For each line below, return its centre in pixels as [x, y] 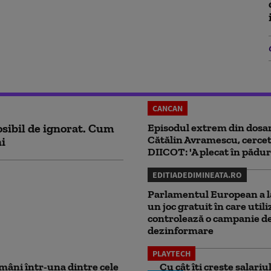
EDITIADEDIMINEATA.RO [197, 175]
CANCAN [168, 108]
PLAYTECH [171, 253]
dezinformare [181, 230]
